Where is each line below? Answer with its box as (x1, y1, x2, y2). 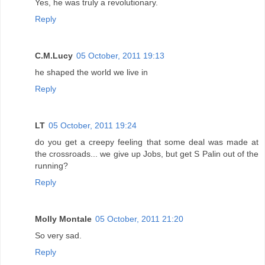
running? (35, 160, 68, 170)
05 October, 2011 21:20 (95, 214, 183, 224)
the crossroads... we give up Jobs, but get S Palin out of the (35, 148, 258, 159)
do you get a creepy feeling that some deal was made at (35, 137, 258, 147)
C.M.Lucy (35, 50, 73, 60)
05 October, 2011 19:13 (76, 50, 164, 60)
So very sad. (35, 230, 82, 240)
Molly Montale (35, 214, 92, 224)
